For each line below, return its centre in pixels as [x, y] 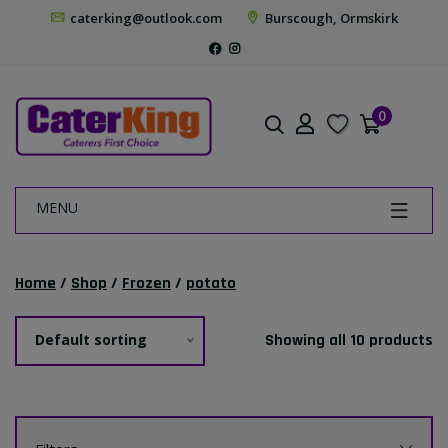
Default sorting [90, 340]
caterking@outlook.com [144, 18]
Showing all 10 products [349, 341]
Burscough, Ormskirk [329, 18]
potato [211, 284]
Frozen [146, 284]
